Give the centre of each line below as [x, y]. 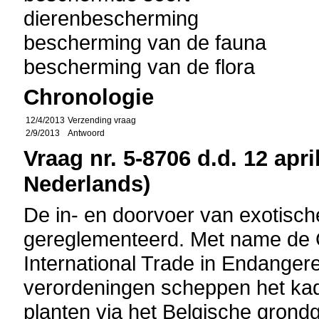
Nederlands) [87, 184]
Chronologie [89, 97]
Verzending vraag [102, 120]
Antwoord [87, 133]
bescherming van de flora [140, 67]
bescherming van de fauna [145, 42]
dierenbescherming [111, 18]
